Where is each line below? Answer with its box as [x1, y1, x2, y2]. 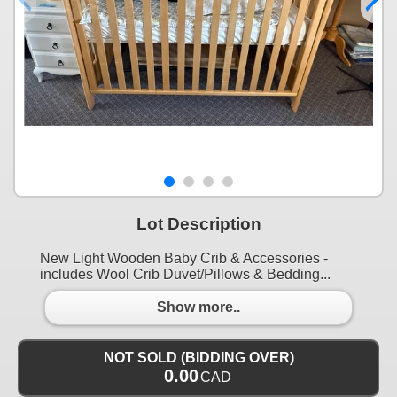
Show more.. [157, 300, 240, 315]
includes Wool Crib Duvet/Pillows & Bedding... [40, 266, 331, 282]
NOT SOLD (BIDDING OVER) [103, 349, 294, 365]
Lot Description [136, 214, 261, 233]
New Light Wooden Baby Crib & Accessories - [40, 250, 328, 266]
